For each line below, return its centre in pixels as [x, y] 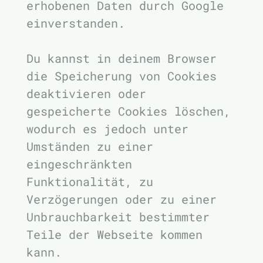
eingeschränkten [79, 164]
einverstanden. [76, 23]
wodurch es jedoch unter [107, 129]
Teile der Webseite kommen [114, 234]
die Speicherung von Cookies [122, 76]
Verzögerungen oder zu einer [122, 199]
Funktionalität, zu [90, 181]
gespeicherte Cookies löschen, [129, 111]
